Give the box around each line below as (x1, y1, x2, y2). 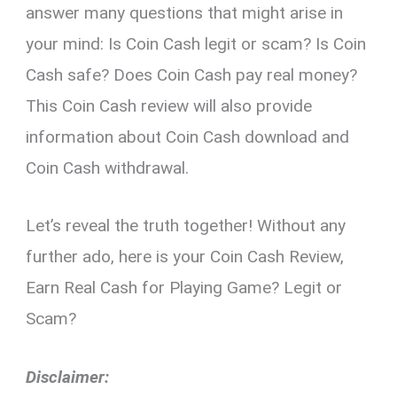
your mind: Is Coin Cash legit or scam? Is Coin (26, 33, 367, 54)
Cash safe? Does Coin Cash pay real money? (26, 64, 358, 85)
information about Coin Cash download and (26, 126, 350, 147)
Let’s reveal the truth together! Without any (26, 215, 346, 237)
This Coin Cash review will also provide (26, 95, 313, 116)
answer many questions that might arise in (26, 2, 344, 23)
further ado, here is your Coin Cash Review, (26, 246, 345, 268)
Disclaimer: (26, 366, 110, 387)
